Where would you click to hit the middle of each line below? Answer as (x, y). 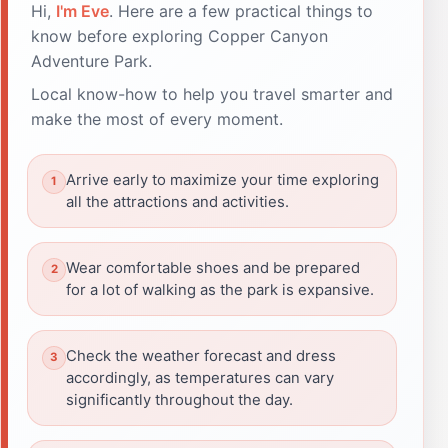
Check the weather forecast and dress (201, 355)
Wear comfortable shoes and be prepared (213, 267)
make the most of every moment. (157, 118)
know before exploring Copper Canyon (179, 35)
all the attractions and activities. (177, 201)
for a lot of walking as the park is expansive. (220, 289)
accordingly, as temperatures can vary (200, 377)
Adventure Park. (91, 60)
